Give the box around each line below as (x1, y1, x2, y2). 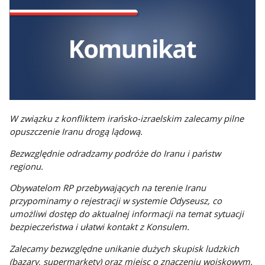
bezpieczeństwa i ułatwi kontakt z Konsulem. (9, 221, 190, 233)
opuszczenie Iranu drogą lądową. (9, 125, 143, 137)
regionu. (9, 160, 44, 172)
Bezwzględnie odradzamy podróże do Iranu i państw (9, 147, 221, 159)
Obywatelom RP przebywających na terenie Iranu (9, 182, 206, 194)
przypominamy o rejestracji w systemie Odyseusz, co (9, 195, 222, 207)
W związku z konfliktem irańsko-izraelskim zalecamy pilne (9, 112, 244, 124)
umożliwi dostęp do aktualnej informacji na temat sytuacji (9, 208, 244, 220)
